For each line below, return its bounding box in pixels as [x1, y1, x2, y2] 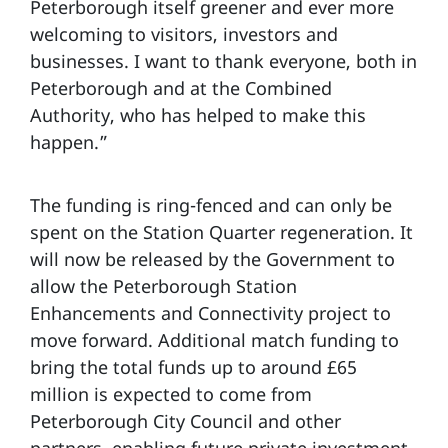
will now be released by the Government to [30, 247, 395, 272]
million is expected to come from [30, 382, 312, 407]
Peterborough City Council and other [30, 409, 341, 434]
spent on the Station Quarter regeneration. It [30, 220, 413, 245]
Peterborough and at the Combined [30, 76, 332, 101]
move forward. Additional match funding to [30, 328, 399, 353]
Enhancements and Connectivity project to [30, 301, 391, 326]
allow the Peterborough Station [30, 274, 297, 299]
